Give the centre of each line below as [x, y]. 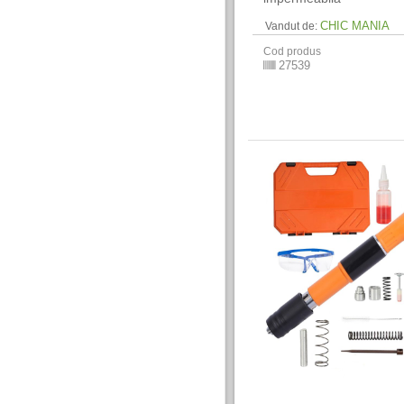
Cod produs [293, 51]
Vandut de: [292, 26]
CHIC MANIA [355, 25]
